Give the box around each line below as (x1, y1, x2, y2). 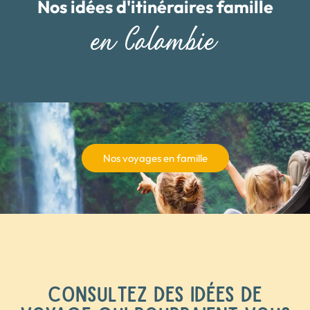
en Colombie (93, 23, 217, 59)
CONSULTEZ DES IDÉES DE (48, 281, 262, 304)
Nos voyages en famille (102, 151, 208, 165)
